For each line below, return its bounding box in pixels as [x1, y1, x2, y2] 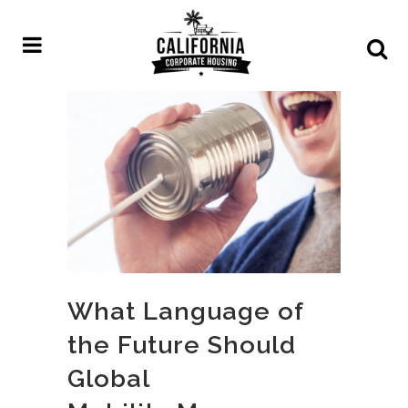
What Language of [67, 297, 303, 326]
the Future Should [67, 331, 296, 360]
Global [67, 364, 149, 393]
